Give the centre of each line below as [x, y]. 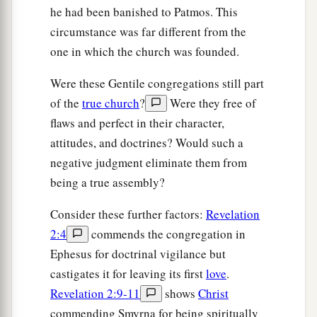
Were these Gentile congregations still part [157, 83]
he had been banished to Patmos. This [144, 12]
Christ [213, 294]
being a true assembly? [108, 183]
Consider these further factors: [128, 214]
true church [111, 103]
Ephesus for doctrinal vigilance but [138, 254]
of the [66, 103]
